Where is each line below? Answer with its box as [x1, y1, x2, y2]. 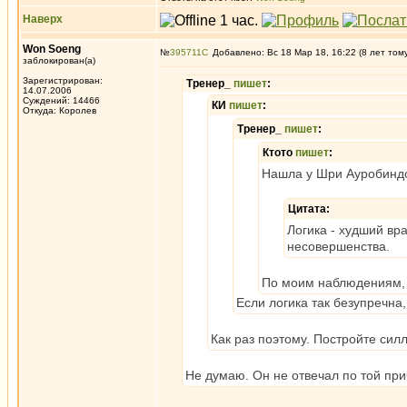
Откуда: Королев [23, 105, 96, 115]
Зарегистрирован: [23, 75, 103, 85]
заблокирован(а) [23, 55, 95, 65]
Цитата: [288, 203, 330, 215]
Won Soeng [23, 43, 81, 55]
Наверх [23, 13, 63, 25]
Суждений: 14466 [23, 95, 100, 105]
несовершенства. [287, 239, 390, 253]
